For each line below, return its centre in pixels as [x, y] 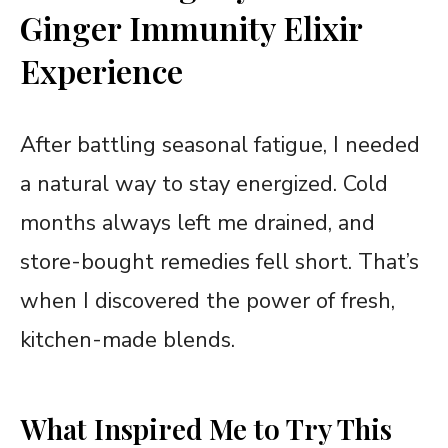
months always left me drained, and [197, 222]
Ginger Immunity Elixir [191, 27]
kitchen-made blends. [127, 339]
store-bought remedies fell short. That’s [219, 261]
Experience [101, 70]
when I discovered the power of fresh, [207, 300]
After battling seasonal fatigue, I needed [220, 144]
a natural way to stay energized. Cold [204, 183]
